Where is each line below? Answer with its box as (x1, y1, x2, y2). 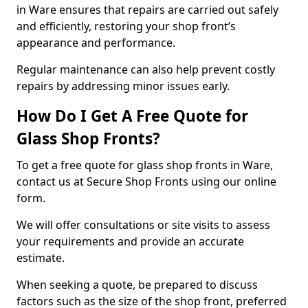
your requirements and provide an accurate (16, 234, 244, 249)
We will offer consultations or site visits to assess (16, 217, 270, 232)
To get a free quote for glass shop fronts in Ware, (16, 157, 273, 173)
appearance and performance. (16, 35, 178, 50)
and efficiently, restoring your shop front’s (16, 19, 236, 34)
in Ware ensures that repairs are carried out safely (16, 2, 278, 17)
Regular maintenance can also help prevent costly (16, 62, 275, 77)
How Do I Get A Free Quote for (16, 105, 248, 126)
